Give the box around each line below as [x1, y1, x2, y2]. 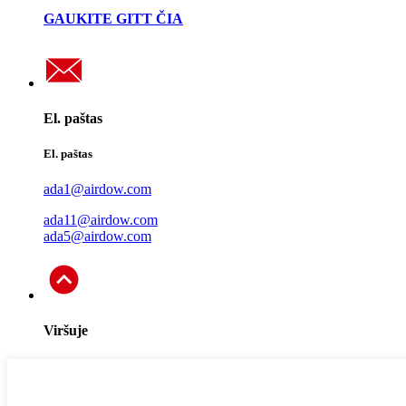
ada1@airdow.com [43, 181, 151, 198]
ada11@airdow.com [43, 212, 158, 228]
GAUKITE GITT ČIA [43, 11, 183, 27]
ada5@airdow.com [43, 228, 151, 245]
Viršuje [43, 323, 88, 339]
